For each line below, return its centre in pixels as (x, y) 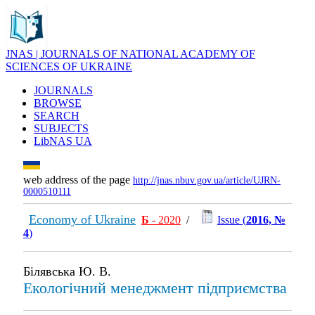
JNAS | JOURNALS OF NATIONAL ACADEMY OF (130, 54)
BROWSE (58, 103)
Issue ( (232, 220)
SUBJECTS (61, 128)
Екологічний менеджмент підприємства (155, 288)
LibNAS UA (63, 141)
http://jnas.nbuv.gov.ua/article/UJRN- (207, 180)
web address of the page (78, 180)
